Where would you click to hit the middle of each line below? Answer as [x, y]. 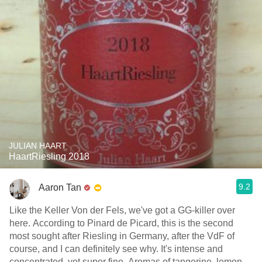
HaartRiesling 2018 [49, 156]
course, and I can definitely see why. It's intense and [116, 249]
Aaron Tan [60, 187]
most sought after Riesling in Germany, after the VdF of [122, 236]
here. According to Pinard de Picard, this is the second [121, 223]
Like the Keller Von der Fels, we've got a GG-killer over [122, 210]
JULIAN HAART [38, 146]
